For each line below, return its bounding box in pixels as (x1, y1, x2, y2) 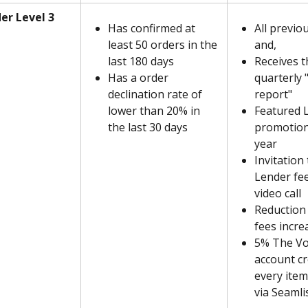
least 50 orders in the (108, 37, 220, 53)
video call (254, 186, 301, 201)
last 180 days (108, 54, 174, 69)
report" (254, 87, 292, 102)
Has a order (108, 70, 171, 86)
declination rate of (108, 87, 205, 102)
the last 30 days (108, 120, 188, 135)
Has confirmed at (108, 21, 198, 36)
